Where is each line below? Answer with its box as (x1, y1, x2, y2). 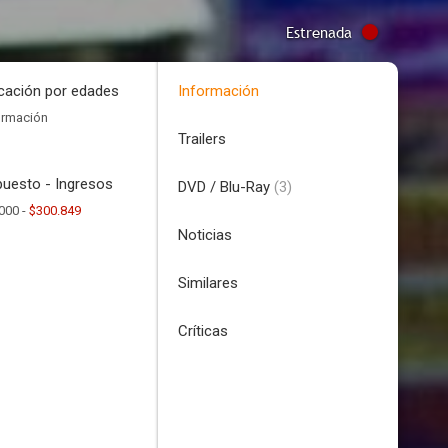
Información (178, 82, 259, 100)
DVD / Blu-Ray (178, 178, 274, 196)
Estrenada (286, 22, 352, 42)
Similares (178, 274, 238, 292)
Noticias (178, 226, 232, 244)
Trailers (178, 130, 226, 148)
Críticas (178, 322, 228, 340)
